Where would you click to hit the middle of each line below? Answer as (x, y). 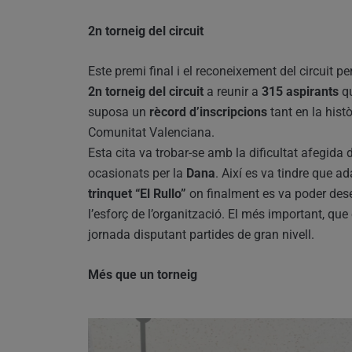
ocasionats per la (137, 174)
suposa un (119, 112)
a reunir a (233, 92)
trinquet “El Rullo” (137, 194)
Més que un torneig (143, 275)
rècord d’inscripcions (208, 112)
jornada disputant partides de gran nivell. (201, 235)
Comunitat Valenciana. (151, 133)
